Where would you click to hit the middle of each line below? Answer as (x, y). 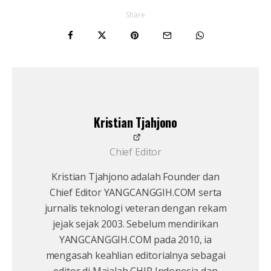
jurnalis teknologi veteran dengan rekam (135, 208)
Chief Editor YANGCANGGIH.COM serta (135, 193)
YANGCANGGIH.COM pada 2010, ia (135, 240)
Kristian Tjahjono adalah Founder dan (135, 177)
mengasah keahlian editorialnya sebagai (135, 256)
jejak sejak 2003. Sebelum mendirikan (135, 224)
